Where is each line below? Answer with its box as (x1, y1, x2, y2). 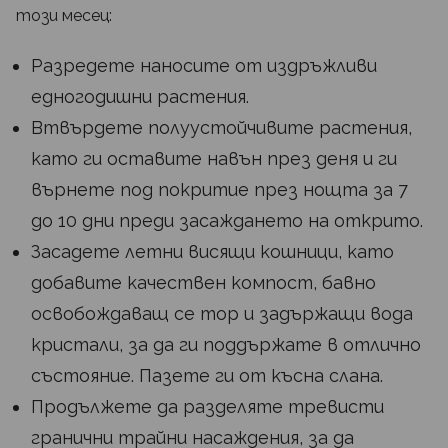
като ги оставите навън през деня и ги (31, 148, 397, 170)
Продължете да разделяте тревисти (31, 396, 384, 418)
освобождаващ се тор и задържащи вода (31, 303, 413, 325)
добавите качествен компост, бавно (31, 272, 376, 294)
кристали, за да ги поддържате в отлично (31, 334, 421, 356)
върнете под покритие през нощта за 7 (31, 179, 408, 201)
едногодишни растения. (31, 86, 249, 108)
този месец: (16, 6, 112, 26)
